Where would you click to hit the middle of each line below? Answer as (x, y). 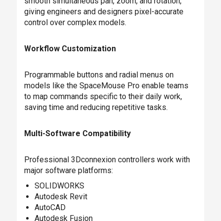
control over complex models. (75, 22)
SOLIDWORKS (59, 185)
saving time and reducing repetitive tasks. (96, 107)
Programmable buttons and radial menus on (99, 74)
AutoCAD (50, 207)
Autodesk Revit (61, 196)
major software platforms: (68, 170)
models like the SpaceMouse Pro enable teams (106, 85)
